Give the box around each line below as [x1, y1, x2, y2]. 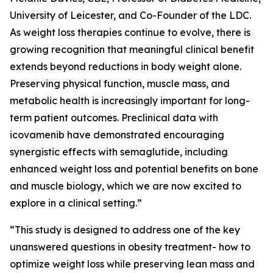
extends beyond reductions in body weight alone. [10, 60, 241, 73]
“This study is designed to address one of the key [10, 224, 240, 236]
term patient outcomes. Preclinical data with [10, 112, 218, 124]
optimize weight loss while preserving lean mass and [10, 258, 255, 270]
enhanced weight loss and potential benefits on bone [10, 163, 258, 175]
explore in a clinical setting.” [10, 197, 142, 209]
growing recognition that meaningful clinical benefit [10, 43, 254, 55]
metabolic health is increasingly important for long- [10, 94, 250, 107]
